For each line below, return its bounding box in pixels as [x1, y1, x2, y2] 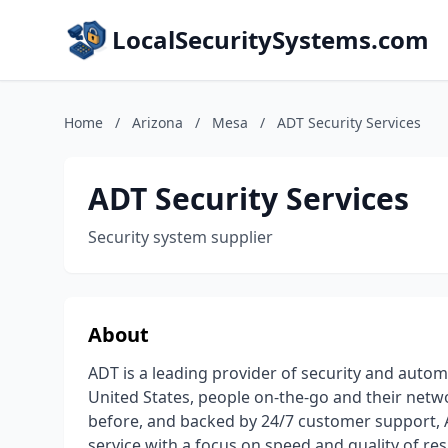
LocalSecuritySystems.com [112, 23, 429, 56]
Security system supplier [88, 226, 273, 248]
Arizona [132, 113, 183, 132]
